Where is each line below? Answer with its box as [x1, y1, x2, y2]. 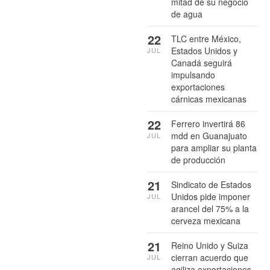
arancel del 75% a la [171, 202, 249, 215]
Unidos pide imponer [171, 190, 250, 202]
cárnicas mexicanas [171, 92, 246, 105]
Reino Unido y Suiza [171, 239, 248, 251]
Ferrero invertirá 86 [171, 117, 245, 130]
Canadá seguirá [171, 56, 232, 69]
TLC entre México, [171, 32, 241, 45]
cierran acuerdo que [171, 251, 248, 263]
